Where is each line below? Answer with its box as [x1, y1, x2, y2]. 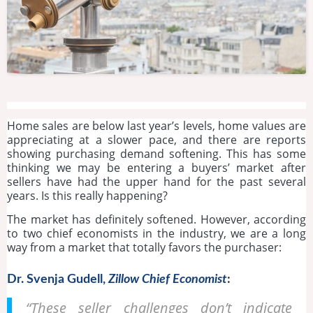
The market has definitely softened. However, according [7, 211, 306, 227]
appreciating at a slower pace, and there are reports [7, 131, 306, 147]
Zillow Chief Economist [108, 272, 227, 286]
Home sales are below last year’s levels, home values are [7, 117, 306, 133]
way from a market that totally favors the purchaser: [7, 239, 282, 255]
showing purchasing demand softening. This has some [7, 145, 306, 161]
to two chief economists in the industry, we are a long [7, 225, 306, 241]
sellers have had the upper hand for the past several [7, 173, 306, 189]
